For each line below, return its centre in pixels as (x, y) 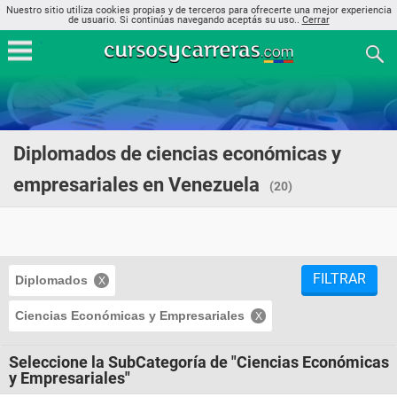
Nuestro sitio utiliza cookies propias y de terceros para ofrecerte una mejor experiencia (198, 10)
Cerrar (315, 20)
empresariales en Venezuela (136, 185)
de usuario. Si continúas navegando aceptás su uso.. (185, 20)
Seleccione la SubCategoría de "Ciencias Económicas (199, 362)
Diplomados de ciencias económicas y (177, 154)
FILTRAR (339, 279)
